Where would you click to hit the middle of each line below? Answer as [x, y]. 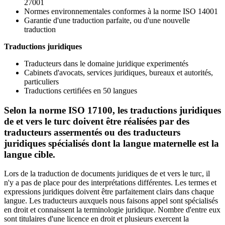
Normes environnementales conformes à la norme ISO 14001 [121, 11]
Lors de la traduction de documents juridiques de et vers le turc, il [107, 174]
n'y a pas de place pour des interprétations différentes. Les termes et [110, 183]
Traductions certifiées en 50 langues [81, 90]
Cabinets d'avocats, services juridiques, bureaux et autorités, [119, 72]
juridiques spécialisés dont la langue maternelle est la [111, 143]
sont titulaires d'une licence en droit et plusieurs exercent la [96, 219]
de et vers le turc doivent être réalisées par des [97, 121]
